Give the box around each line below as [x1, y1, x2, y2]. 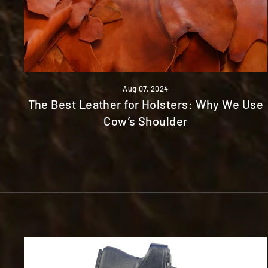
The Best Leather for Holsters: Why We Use [28, 96, 264, 111]
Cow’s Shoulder [103, 113, 188, 128]
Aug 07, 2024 [123, 83, 169, 93]
